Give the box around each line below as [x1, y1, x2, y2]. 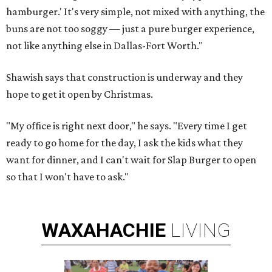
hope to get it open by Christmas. [6, 88, 153, 101]
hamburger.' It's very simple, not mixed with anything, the [6, 5, 265, 18]
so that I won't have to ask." [6, 171, 129, 183]
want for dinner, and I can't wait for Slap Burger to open [6, 154, 256, 166]
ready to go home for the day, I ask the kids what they [6, 137, 243, 149]
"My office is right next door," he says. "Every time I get [6, 120, 247, 132]
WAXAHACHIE [41, 219, 166, 242]
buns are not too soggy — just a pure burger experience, [6, 22, 254, 35]
